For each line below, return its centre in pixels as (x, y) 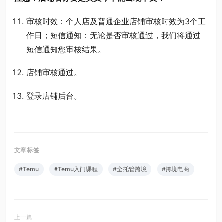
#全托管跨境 (130, 169)
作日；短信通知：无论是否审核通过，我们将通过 (113, 35)
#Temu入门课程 (76, 169)
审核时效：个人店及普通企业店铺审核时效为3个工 (116, 21)
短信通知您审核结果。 (66, 49)
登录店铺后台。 (54, 96)
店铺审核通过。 (54, 73)
